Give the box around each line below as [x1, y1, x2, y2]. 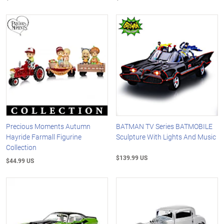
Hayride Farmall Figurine [6, 132, 81, 142]
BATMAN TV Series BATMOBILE [116, 121, 213, 131]
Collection [6, 142, 36, 152]
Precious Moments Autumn [6, 121, 90, 131]
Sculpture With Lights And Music [116, 132, 216, 142]
